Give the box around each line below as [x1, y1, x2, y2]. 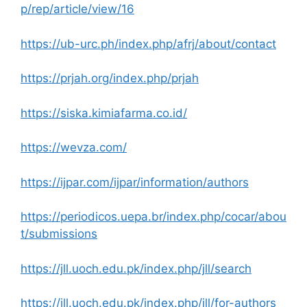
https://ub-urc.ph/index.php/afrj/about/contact [21, 36, 276, 51]
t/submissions [21, 227, 97, 241]
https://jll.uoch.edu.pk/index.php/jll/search [21, 261, 251, 275]
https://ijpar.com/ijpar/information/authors [21, 175, 249, 189]
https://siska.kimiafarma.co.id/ [21, 106, 187, 120]
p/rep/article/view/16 [21, 2, 134, 16]
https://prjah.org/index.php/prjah [21, 71, 199, 86]
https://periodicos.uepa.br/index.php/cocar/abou [21, 210, 286, 224]
